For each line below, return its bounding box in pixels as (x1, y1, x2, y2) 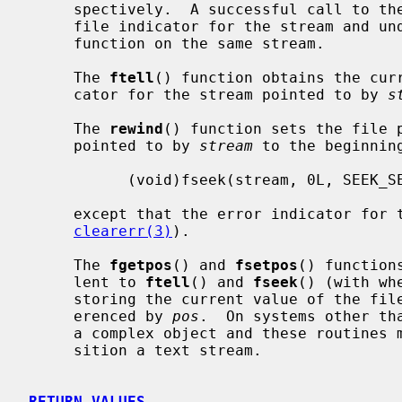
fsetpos (235, 256, 298, 274)
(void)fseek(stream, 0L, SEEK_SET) (29, 170, 127, 188)
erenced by (74, 307, 172, 325)
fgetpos (109, 256, 172, 274)
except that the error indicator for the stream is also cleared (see (29, 205, 74, 223)
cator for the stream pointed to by (74, 85, 388, 103)
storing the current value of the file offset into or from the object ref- (29, 290, 74, 308)
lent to (74, 273, 145, 291)
